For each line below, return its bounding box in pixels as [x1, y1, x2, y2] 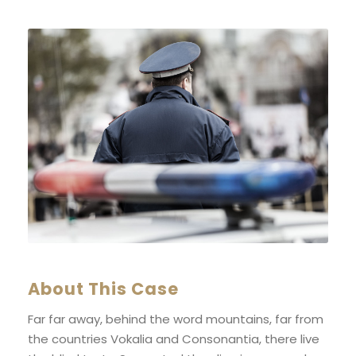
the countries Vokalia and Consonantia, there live [28, 330, 319, 347]
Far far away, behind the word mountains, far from [28, 310, 323, 327]
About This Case [28, 277, 179, 300]
